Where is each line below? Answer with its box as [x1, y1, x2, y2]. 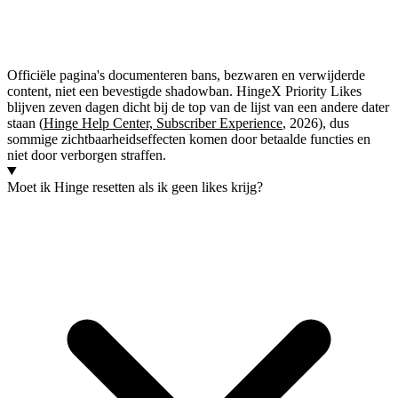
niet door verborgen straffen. [7, 147, 166, 163]
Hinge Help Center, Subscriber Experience [44, 115, 283, 131]
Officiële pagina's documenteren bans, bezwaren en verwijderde [7, 67, 365, 83]
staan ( [7, 115, 44, 131]
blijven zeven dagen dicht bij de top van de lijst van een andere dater [7, 99, 389, 115]
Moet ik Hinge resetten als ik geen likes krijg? [7, 179, 263, 195]
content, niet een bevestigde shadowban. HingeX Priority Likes [7, 83, 362, 99]
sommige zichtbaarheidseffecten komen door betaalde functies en [7, 131, 370, 147]
